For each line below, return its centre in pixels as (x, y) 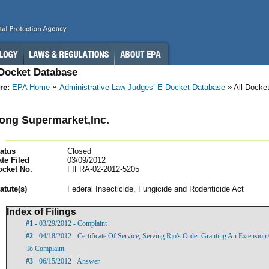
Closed (79, 151)
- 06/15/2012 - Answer (66, 261)
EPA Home (31, 87)
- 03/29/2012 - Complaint (70, 223)
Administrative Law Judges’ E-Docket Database (142, 87)
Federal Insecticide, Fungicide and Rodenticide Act (156, 189)
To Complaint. (46, 248)
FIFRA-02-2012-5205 (103, 169)
